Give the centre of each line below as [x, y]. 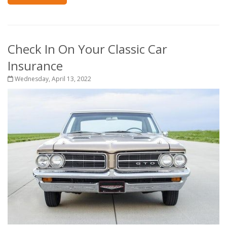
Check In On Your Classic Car [87, 49]
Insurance [35, 66]
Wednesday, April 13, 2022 [52, 79]
